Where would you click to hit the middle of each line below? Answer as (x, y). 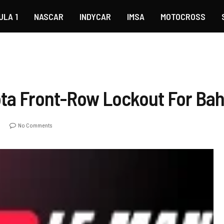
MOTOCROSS (183, 16)
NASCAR (48, 16)
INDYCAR (95, 16)
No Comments (35, 125)
